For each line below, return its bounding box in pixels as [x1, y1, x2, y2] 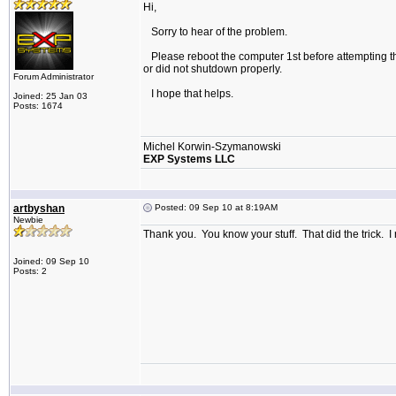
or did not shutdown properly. [143, 63, 282, 75]
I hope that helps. [143, 88, 233, 100]
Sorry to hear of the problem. [143, 26, 287, 38]
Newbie [13, 215, 43, 225]
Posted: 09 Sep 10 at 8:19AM [152, 202, 278, 212]
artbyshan [13, 202, 65, 215]
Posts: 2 [13, 266, 47, 276]
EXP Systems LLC [143, 153, 235, 165]
